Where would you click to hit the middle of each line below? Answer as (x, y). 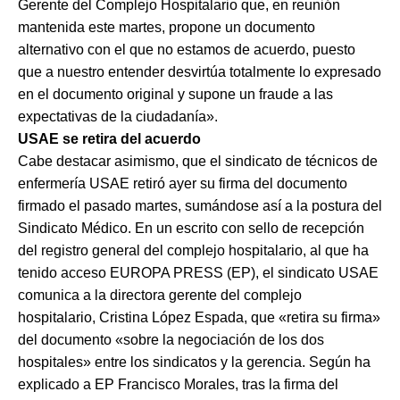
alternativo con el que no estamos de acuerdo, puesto (187, 49)
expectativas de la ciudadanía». (118, 116)
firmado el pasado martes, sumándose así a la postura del (200, 205)
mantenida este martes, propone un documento (167, 27)
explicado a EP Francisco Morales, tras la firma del (178, 384)
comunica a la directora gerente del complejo (160, 295)
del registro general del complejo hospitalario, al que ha (193, 250)
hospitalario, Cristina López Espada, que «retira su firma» (199, 317)
